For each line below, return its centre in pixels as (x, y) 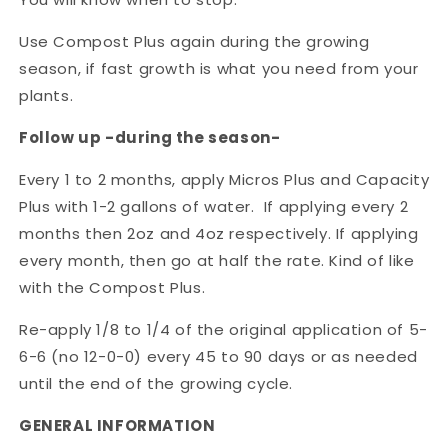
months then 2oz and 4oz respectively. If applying (219, 233)
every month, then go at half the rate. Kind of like (217, 260)
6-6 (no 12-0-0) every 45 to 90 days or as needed (218, 356)
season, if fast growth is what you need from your (219, 68)
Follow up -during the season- (150, 137)
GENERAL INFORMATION (117, 425)
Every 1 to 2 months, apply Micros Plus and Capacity (224, 179)
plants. (46, 95)
